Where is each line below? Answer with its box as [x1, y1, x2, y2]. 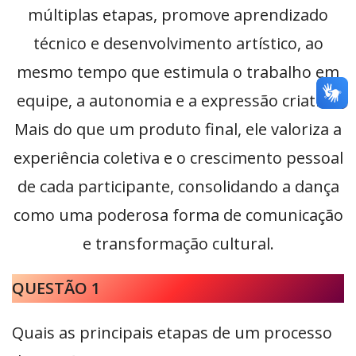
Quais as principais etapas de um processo [12, 322, 332, 344]
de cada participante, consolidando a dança [17, 176, 339, 198]
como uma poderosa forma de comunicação [13, 204, 343, 226]
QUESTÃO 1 [12, 277, 100, 300]
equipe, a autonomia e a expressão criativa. [16, 90, 340, 112]
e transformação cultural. [82, 233, 274, 255]
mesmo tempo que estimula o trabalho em [17, 61, 339, 83]
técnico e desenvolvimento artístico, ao [33, 33, 323, 55]
